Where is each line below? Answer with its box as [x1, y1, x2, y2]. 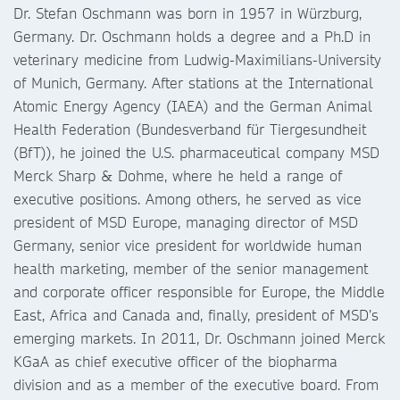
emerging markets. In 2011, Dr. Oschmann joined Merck [13, 329, 385, 347]
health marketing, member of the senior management [13, 259, 368, 278]
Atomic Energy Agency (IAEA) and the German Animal [13, 96, 372, 115]
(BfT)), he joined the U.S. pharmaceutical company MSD [13, 143, 379, 162]
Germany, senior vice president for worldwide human [13, 236, 362, 254]
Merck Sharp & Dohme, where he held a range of [13, 166, 342, 185]
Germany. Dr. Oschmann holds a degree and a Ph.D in [13, 27, 371, 46]
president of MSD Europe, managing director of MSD [13, 212, 358, 231]
